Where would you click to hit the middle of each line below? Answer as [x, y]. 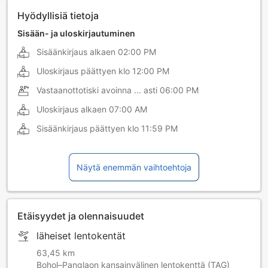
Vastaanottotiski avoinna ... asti [97, 90]
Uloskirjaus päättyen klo [83, 71]
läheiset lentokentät [81, 236]
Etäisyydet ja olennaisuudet [81, 216]
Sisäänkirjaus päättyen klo [88, 129]
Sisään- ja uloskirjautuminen [76, 33]
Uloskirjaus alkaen [71, 109]
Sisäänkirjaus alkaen [76, 52]
